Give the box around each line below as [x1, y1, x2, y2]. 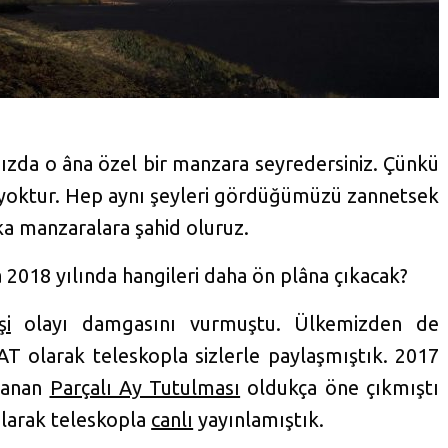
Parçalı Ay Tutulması [49, 375, 241, 399]
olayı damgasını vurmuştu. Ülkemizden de [10, 311, 439, 335]
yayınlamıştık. [193, 407, 325, 431]
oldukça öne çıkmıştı [240, 375, 440, 399]
